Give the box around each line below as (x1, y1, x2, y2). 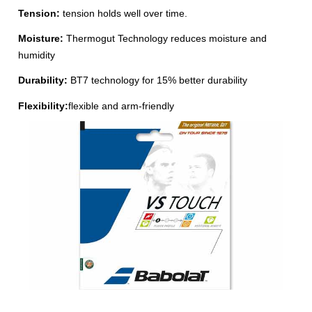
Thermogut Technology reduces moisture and (63, 33, 267, 45)
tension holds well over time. (60, 8, 188, 19)
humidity (18, 49, 56, 61)
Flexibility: (18, 100, 69, 111)
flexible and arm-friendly (68, 100, 175, 111)
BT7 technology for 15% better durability (68, 75, 248, 86)
